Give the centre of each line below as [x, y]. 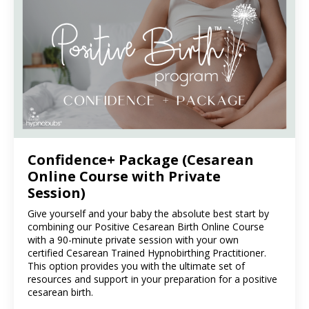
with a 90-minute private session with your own [133, 240]
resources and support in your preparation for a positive [152, 279]
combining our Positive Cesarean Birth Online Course [146, 227]
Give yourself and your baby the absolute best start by [148, 214]
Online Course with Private [124, 177]
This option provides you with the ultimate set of [136, 266]
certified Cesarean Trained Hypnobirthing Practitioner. [147, 253]
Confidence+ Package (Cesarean [141, 160]
